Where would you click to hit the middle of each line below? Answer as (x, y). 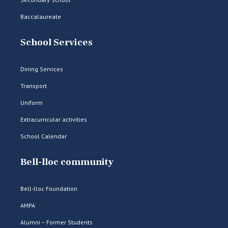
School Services (56, 42)
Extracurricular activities (54, 119)
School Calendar (44, 136)
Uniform (32, 103)
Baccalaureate (41, 17)
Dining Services (42, 69)
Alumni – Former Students (56, 222)
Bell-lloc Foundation (49, 189)
